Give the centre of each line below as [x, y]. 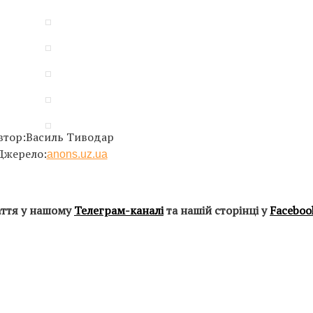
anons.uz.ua [77, 154]
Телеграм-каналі [119, 210]
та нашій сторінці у [217, 210]
